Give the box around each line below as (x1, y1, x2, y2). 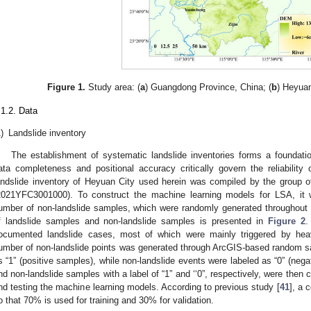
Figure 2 (267, 216, 305, 227)
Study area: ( (85, 81, 140, 92)
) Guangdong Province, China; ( (144, 81, 271, 92)
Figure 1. (47, 81, 85, 92)
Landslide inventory (8, 127, 86, 138)
